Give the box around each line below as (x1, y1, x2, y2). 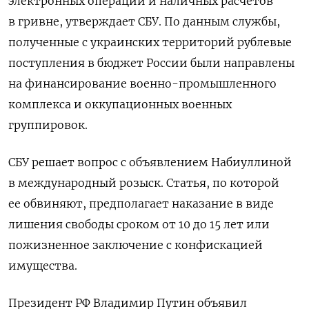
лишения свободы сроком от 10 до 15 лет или (8, 217, 270, 232)
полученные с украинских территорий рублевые (8, 35, 292, 50)
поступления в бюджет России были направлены (8, 56, 295, 70)
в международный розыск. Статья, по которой (8, 176, 279, 190)
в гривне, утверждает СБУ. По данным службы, (8, 14, 280, 29)
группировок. (8, 118, 88, 132)
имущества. (8, 259, 77, 273)
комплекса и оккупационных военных (8, 97, 232, 112)
